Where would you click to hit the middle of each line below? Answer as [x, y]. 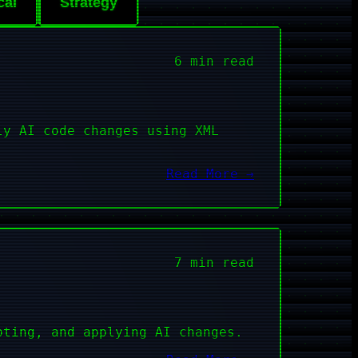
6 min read [214, 61]
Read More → [210, 173]
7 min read [214, 262]
